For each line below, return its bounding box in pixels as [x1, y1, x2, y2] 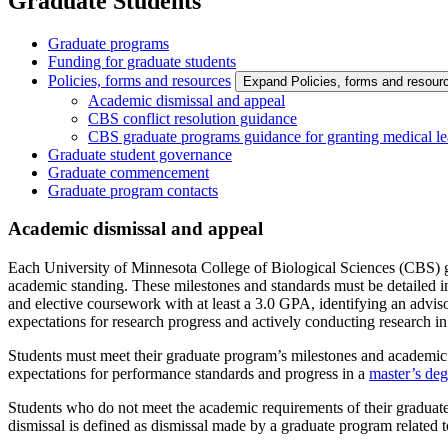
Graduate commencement [48, 163, 209, 181]
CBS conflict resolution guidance [88, 109, 297, 127]
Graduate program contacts [48, 181, 218, 199]
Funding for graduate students [48, 52, 236, 70]
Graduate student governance [48, 145, 232, 163]
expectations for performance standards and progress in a [8, 365, 369, 383]
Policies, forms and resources [48, 71, 231, 89]
